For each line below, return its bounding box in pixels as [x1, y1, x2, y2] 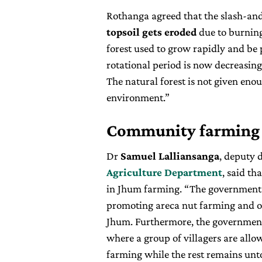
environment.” [106, 91, 170, 104]
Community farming [106, 120, 260, 140]
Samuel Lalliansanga [120, 150, 219, 163]
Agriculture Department [106, 166, 222, 179]
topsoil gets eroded [106, 26, 196, 39]
